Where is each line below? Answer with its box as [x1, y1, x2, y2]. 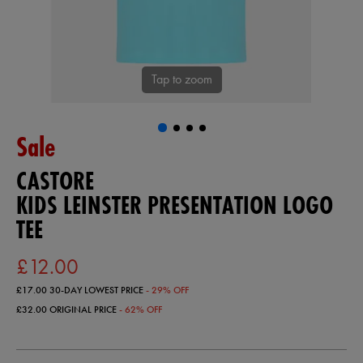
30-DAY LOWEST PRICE [49, 284, 143, 297]
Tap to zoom [151, 71, 212, 88]
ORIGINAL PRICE [49, 303, 117, 316]
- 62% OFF [119, 303, 162, 316]
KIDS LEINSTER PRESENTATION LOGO [16, 189, 333, 222]
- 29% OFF [146, 284, 189, 297]
